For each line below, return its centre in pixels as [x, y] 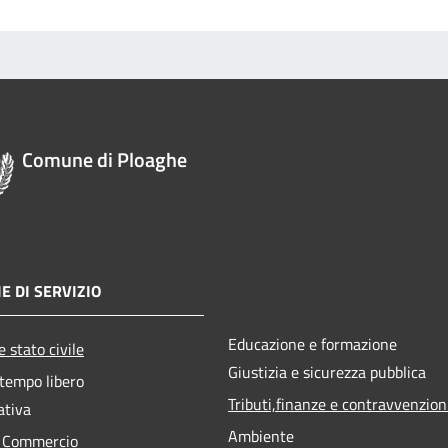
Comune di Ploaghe [104, 159]
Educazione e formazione [312, 343]
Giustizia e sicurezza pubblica [327, 371]
